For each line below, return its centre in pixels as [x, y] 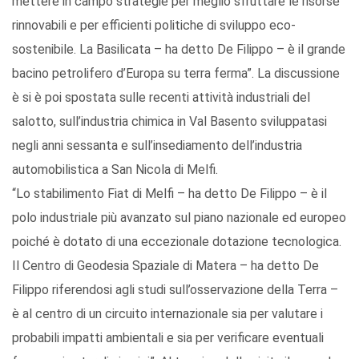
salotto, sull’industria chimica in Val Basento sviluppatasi [169, 122]
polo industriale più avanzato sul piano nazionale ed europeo [179, 218]
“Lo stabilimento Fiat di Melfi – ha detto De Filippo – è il [169, 194]
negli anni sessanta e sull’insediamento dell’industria [157, 146]
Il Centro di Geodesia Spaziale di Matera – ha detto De [165, 266]
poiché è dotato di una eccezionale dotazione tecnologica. [177, 242]
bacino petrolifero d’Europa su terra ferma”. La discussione [176, 74]
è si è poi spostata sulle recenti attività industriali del [161, 98]
